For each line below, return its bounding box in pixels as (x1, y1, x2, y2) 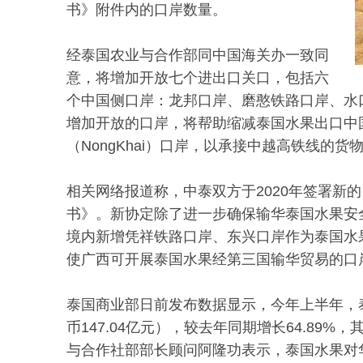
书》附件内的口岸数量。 (66, 2, 227, 19)
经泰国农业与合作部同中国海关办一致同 (66, 47, 329, 64)
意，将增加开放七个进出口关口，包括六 (66, 70, 329, 87)
